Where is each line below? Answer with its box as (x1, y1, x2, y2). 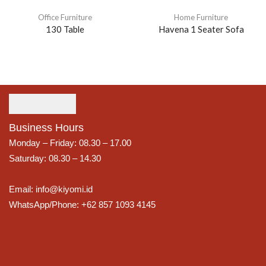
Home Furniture (174, 12, 228, 23)
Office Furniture (38, 12, 92, 23)
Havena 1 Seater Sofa (158, 24, 244, 35)
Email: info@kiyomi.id (9, 184, 93, 195)
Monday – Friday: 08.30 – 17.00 (9, 138, 131, 148)
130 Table (46, 24, 84, 35)
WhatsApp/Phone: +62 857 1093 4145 (9, 199, 156, 210)
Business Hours (9, 122, 84, 134)
